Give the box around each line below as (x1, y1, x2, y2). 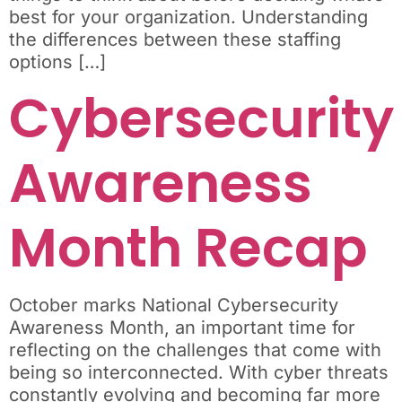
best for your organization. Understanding (9, 5, 368, 28)
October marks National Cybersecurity (9, 293, 338, 316)
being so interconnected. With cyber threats (9, 361, 389, 383)
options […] (9, 50, 106, 73)
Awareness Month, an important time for (9, 316, 355, 338)
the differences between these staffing (9, 28, 341, 50)
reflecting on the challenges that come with (9, 338, 381, 361)
